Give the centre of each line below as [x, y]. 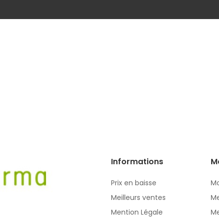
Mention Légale [137, 212]
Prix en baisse [134, 183]
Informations [137, 161]
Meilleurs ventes [138, 197]
